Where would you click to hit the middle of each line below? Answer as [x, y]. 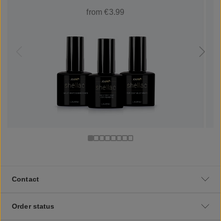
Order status [33, 206]
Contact [25, 179]
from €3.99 [106, 12]
